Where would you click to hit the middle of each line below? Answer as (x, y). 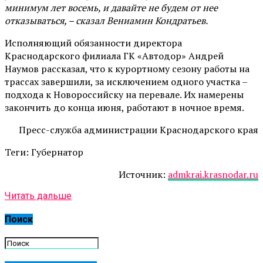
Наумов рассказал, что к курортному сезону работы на (127, 68)
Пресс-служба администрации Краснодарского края (139, 129)
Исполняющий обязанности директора (93, 43)
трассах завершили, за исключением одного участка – (126, 81)
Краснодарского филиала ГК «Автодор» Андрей (114, 55)
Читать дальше (38, 195)
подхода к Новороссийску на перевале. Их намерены (124, 94)
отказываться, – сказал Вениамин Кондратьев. (106, 20)
